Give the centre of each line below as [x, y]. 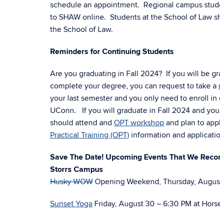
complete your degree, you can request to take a [134, 86]
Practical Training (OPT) [90, 135]
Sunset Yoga [71, 204]
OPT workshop [139, 123]
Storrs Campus [77, 169]
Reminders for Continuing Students [112, 52]
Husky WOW [71, 182]
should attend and [82, 123]
